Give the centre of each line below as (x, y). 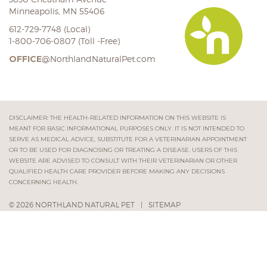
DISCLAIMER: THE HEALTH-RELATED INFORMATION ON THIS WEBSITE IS (117, 118)
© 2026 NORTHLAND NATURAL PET (73, 205)
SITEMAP (164, 205)
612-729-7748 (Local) (49, 29)
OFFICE (25, 59)
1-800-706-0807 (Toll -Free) (64, 41)
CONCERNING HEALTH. (44, 182)
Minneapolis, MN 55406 (57, 11)
